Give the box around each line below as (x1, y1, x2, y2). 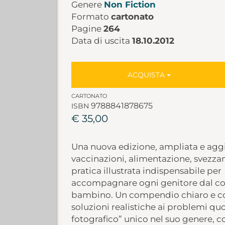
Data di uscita (71, 36, 132, 46)
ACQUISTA (128, 70, 167, 79)
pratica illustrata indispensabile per (71, 166, 221, 176)
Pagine (71, 24, 103, 34)
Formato (71, 12, 111, 22)
